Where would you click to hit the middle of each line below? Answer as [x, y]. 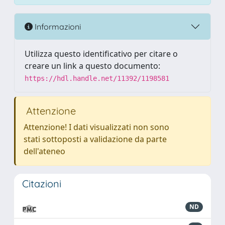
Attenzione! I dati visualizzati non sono [96, 127]
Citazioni [42, 184]
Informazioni [57, 26]
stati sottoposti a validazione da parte [95, 139]
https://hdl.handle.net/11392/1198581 [97, 78]
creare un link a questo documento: [92, 66]
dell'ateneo [44, 151]
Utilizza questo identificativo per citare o [101, 54]
